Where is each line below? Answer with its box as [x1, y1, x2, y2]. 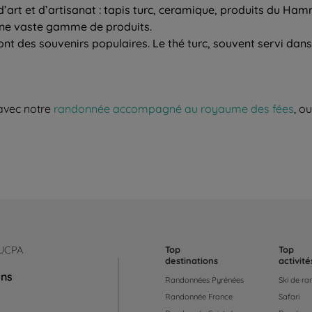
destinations [164, 254, 218, 266]
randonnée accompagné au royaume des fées [54, 101, 294, 116]
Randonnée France [164, 291, 233, 302]
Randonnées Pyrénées [164, 274, 244, 285]
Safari [278, 291, 299, 302]
